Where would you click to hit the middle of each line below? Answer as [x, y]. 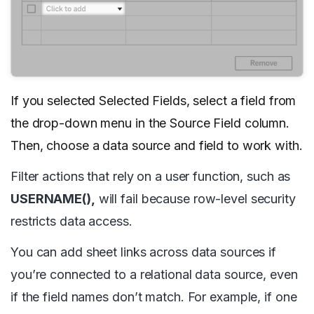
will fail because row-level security [195, 198]
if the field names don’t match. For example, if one [154, 296]
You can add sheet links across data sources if [144, 252]
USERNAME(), [53, 198]
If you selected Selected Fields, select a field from [153, 100]
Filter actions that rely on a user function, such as [151, 176]
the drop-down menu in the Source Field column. [150, 123]
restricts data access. [71, 221]
